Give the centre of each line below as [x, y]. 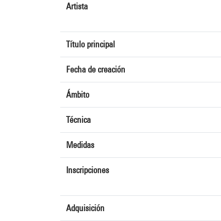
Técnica [78, 120]
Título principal [91, 44]
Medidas [80, 145]
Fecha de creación [96, 69]
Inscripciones [88, 170]
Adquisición [85, 208]
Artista [77, 6]
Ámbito [78, 94]
